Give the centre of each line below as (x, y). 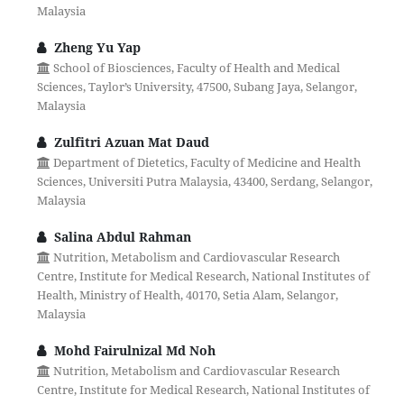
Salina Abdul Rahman (120, 237)
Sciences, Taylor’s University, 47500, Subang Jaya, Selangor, (197, 87)
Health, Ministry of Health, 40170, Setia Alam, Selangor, (187, 295)
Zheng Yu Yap (95, 48)
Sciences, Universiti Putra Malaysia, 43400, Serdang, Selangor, (204, 182)
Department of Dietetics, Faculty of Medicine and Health (205, 163)
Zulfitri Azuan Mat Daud (129, 142)
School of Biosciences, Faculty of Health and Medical (195, 68)
